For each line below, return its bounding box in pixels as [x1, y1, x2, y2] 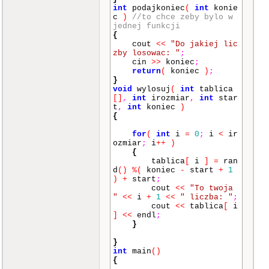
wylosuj [132, 85, 171, 94]
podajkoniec [127, 4, 185, 13]
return [132, 67, 161, 76]
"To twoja [190, 184, 233, 193]
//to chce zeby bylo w [132, 13, 233, 22]
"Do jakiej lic [171, 40, 238, 49]
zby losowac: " [113, 49, 180, 58]
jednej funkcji [113, 22, 180, 31]
